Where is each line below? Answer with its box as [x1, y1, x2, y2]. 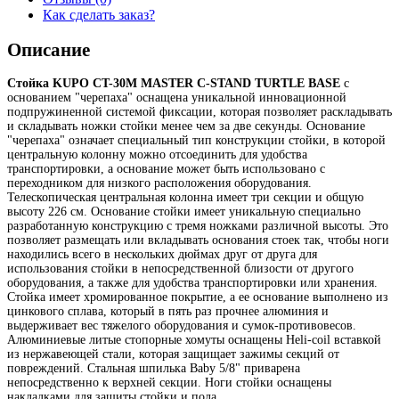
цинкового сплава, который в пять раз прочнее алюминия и [7, 305, 329, 319]
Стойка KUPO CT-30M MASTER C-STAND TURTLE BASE [7, 77, 340, 91]
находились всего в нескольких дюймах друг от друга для [7, 248, 317, 262]
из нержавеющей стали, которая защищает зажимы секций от [7, 347, 339, 362]
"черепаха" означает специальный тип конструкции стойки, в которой [7, 134, 386, 148]
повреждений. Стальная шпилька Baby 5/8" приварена [7, 362, 300, 376]
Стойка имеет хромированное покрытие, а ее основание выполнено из [7, 290, 388, 305]
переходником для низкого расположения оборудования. [7, 176, 312, 191]
